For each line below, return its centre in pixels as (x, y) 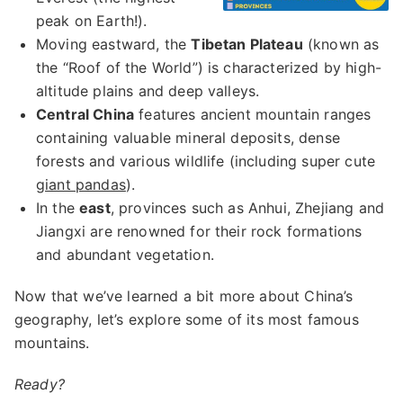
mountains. (54, 343)
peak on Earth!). (92, 21)
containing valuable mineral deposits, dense (188, 138)
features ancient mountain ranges (253, 114)
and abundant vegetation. (125, 255)
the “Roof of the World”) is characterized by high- (209, 67)
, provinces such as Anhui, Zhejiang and (247, 208)
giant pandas (81, 184)
